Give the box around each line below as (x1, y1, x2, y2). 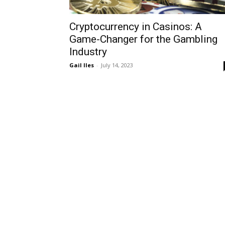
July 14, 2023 (101, 61, 133, 69)
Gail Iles (69, 61, 94, 69)
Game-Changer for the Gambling (69, 33, 217, 45)
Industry (69, 46, 107, 58)
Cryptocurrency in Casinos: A (69, 21, 202, 33)
